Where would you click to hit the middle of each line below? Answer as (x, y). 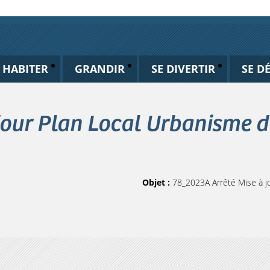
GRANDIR (99, 69)
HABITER (25, 69)
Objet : (157, 182)
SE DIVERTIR (183, 69)
